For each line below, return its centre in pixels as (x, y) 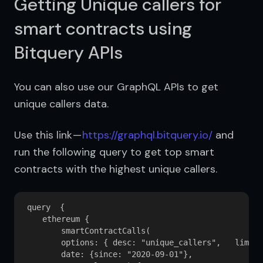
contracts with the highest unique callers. (116, 169)
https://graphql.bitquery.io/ (147, 135)
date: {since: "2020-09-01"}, (110, 254)
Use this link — (48, 135)
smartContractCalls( (87, 230)
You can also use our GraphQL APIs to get (116, 87)
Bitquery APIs (68, 52)
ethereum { (56, 219)
